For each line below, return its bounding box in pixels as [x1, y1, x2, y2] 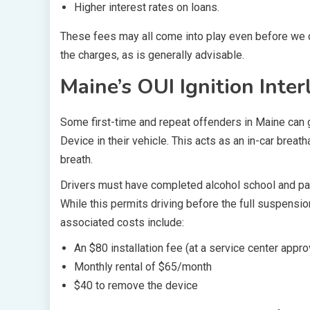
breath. [60, 153, 93, 166]
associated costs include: [60, 216, 184, 229]
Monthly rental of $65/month [74, 260, 212, 273]
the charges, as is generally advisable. [60, 48, 244, 62]
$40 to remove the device [74, 279, 198, 292]
